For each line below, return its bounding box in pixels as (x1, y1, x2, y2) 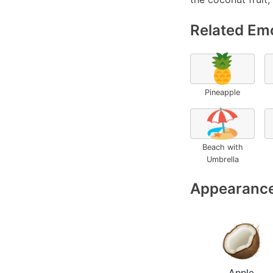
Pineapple (205, 88, 240, 97)
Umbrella (206, 155, 239, 164)
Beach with (202, 143, 243, 152)
